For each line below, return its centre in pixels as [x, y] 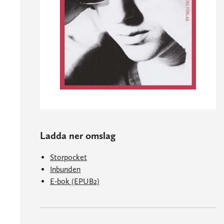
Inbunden [65, 169]
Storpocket [68, 157]
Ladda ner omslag [78, 136]
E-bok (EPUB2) [75, 181]
